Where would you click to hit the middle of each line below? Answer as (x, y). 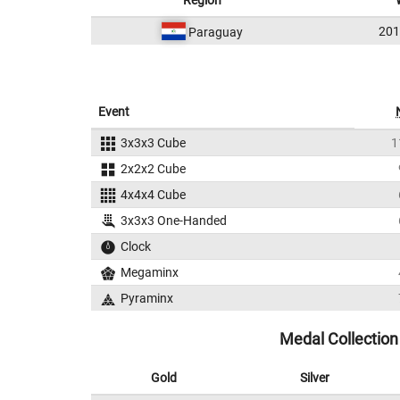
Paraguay (215, 32)
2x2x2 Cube (153, 169)
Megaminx (149, 272)
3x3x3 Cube (153, 143)
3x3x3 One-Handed (173, 221)
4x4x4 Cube (153, 195)
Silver (314, 378)
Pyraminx (146, 298)
